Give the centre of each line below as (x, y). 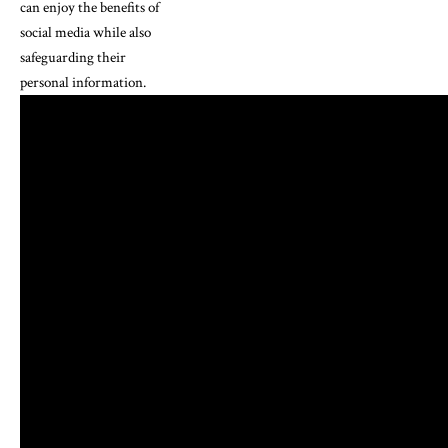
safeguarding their (73, 57)
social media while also (85, 32)
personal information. (83, 82)
